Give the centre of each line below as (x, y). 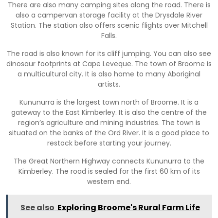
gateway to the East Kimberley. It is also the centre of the (109, 112)
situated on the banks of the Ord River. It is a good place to (109, 133)
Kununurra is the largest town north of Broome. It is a (109, 102)
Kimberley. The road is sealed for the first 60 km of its (109, 171)
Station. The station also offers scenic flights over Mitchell (109, 25)
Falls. (109, 35)
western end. (109, 181)
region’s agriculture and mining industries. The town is (109, 122)
